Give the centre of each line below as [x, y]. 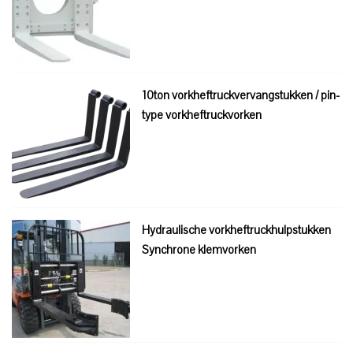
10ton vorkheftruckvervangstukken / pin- [241, 95]
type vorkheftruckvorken [202, 115]
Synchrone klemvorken [199, 249]
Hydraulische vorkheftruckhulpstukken [236, 230]
